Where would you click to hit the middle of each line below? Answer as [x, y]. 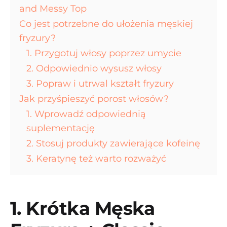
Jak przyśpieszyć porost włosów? [94, 99]
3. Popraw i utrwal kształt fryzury [100, 84]
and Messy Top [53, 9]
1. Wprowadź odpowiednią [86, 114]
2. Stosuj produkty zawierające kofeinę [113, 143]
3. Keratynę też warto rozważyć [96, 159]
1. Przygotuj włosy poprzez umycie [104, 53]
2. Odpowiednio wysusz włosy [94, 68]
